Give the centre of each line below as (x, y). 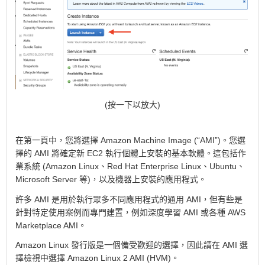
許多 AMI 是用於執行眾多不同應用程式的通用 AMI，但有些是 (129, 199)
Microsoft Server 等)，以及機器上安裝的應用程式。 (111, 180)
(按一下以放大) (132, 105)
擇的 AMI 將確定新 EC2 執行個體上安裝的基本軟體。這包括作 (131, 153)
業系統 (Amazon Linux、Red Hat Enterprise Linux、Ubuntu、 (130, 167)
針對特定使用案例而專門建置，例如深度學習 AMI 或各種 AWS (130, 212)
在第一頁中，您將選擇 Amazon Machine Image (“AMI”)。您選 (130, 140)
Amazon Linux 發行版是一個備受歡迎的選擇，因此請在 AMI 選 (132, 245)
